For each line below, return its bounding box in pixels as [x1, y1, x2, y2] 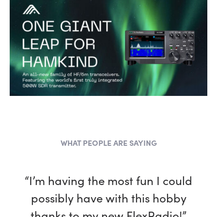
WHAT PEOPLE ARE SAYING [60, 137, 157, 148]
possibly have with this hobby [31, 189, 186, 205]
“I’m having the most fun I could [25, 172, 192, 188]
